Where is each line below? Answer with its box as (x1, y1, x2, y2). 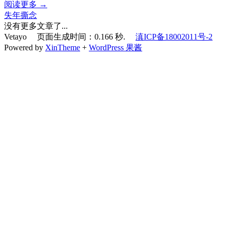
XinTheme (45, 43, 80, 52)
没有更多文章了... (4, 22, 68, 30)
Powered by (4, 43, 45, 52)
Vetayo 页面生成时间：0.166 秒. (4, 32, 136, 41)
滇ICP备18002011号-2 (136, 32, 213, 41)
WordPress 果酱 (89, 43, 142, 52)
